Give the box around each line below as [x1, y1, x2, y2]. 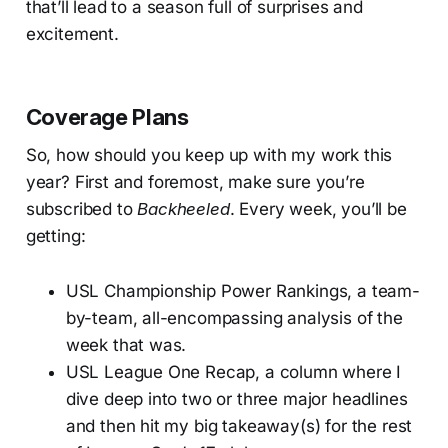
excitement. [25, 23, 119, 44]
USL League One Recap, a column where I [65, 361, 402, 382]
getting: [25, 225, 86, 246]
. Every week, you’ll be [229, 198, 407, 219]
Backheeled [137, 198, 230, 219]
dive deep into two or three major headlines [65, 388, 408, 409]
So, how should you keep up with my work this [25, 144, 393, 165]
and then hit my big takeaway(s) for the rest [65, 415, 413, 436]
